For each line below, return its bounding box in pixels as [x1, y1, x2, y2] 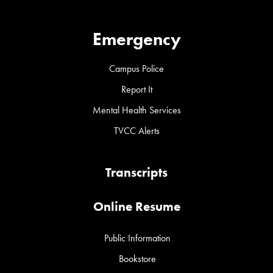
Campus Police [109, 62, 164, 74]
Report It [121, 83, 152, 95]
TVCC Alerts [113, 124, 160, 136]
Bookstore [119, 252, 156, 264]
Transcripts [105, 164, 168, 180]
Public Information [104, 232, 171, 244]
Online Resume [93, 198, 180, 214]
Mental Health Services [92, 104, 181, 116]
